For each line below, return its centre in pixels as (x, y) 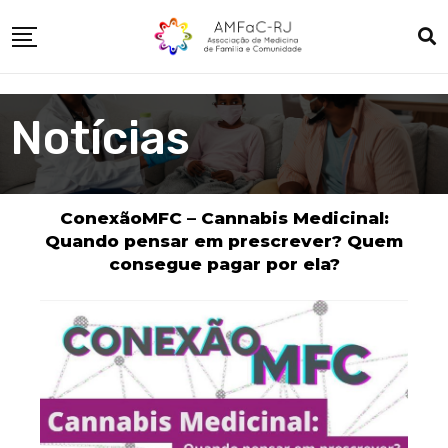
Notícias (100, 138)
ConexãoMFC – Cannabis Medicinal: (224, 218)
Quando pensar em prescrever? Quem (224, 241)
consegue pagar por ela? (224, 264)
